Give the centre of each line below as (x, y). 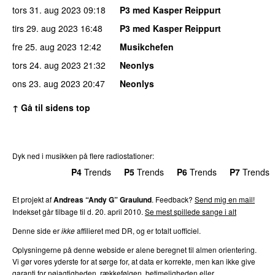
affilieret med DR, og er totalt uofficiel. (138, 230)
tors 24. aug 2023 (47, 65)
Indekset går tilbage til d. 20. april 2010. (79, 211)
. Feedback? (173, 199)
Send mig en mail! (225, 199)
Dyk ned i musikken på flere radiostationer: (83, 155)
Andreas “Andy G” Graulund (103, 199)
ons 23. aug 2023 (46, 83)
